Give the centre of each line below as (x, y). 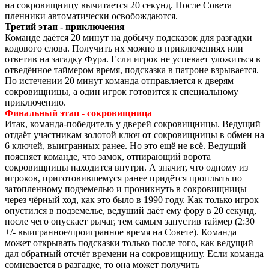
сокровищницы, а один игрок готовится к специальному (122, 91)
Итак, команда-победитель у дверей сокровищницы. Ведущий (133, 124)
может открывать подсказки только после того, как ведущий (129, 243)
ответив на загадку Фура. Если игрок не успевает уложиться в (133, 59)
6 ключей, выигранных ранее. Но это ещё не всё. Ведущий (125, 145)
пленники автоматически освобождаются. (91, 16)
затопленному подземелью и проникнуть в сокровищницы (126, 189)
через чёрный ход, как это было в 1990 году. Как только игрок (132, 199)
